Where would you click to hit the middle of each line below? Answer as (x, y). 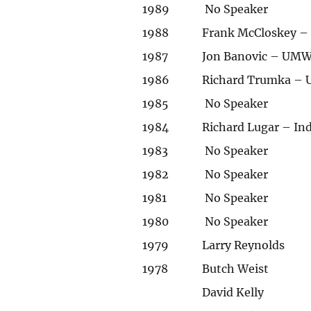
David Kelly (233, 292)
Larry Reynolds (244, 245)
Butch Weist (236, 268)
